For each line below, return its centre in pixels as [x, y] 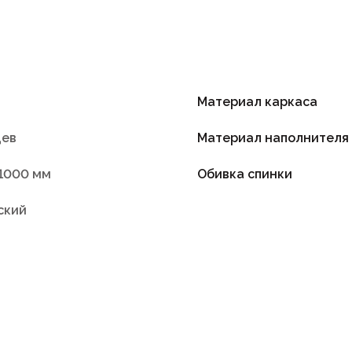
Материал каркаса [258, 101]
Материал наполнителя [273, 137]
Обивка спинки [245, 174]
